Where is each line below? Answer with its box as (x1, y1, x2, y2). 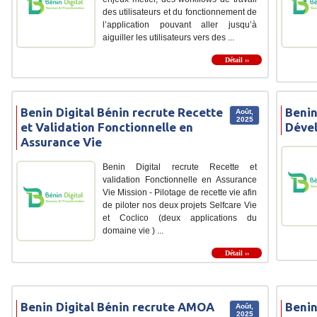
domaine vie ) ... (103, 226, 163, 236)
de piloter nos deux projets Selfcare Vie (103, 200, 257, 211)
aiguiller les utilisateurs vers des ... (103, 33, 234, 43)
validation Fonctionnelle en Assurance (103, 175, 257, 185)
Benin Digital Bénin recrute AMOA (21, 299, 214, 313)
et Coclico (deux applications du (103, 213, 257, 224)
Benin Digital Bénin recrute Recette (21, 105, 223, 120)
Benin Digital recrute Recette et (103, 162, 257, 173)
